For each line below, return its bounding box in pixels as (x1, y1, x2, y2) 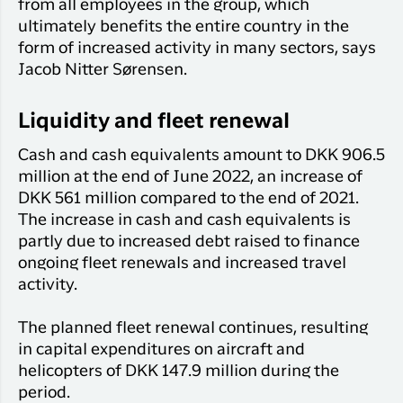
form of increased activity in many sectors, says (18, 40, 376, 56)
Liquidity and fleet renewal (18, 112, 290, 131)
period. (18, 385, 70, 400)
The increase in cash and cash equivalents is (18, 212, 351, 228)
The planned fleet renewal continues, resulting (18, 320, 368, 336)
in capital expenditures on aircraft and (18, 342, 305, 357)
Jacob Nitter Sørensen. (18, 62, 187, 77)
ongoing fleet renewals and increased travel (18, 255, 346, 271)
